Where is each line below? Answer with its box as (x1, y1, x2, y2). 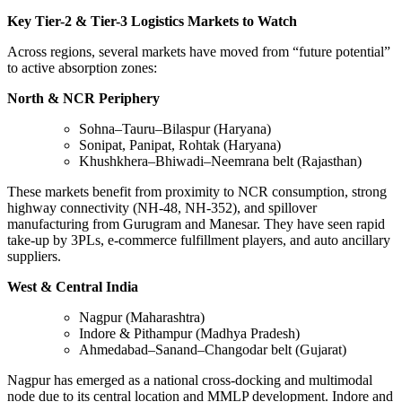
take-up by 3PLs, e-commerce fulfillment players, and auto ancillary (7, 232, 390, 248)
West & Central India (7, 278, 138, 294)
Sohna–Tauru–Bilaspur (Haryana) (79, 120, 271, 136)
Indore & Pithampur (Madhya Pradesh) (79, 325, 300, 341)
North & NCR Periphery (7, 90, 160, 106)
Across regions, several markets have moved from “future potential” (7, 43, 390, 59)
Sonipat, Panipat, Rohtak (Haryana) (79, 136, 281, 153)
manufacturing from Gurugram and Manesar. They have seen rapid (7, 215, 385, 232)
